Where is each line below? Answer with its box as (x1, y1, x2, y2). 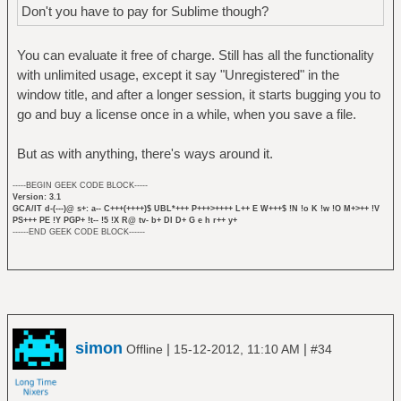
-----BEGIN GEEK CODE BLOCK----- (12, 180, 148, 190)
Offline (123, 342, 166, 357)
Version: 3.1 (12, 192, 61, 201)
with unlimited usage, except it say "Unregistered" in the (16, 66, 339, 82)
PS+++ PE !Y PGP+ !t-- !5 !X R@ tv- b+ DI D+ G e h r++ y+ (12, 215, 237, 225)
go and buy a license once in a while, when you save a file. (16, 106, 356, 122)
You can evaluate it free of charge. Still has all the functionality (16, 47, 374, 63)
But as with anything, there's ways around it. (16, 145, 273, 161)
